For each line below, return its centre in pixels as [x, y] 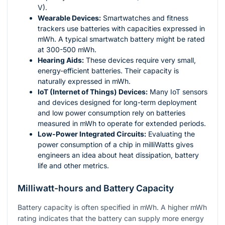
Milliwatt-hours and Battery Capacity [96, 188]
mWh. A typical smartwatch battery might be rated [121, 39]
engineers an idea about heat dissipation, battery [118, 155]
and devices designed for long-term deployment [117, 102]
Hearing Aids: [61, 60]
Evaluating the [171, 134]
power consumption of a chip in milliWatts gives [116, 144]
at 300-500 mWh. [67, 49]
